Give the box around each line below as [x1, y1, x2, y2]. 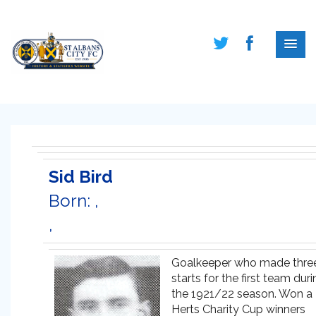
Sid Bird [49, 166, 113, 187]
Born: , [49, 190, 99, 211]
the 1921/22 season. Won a [171, 287, 312, 300]
